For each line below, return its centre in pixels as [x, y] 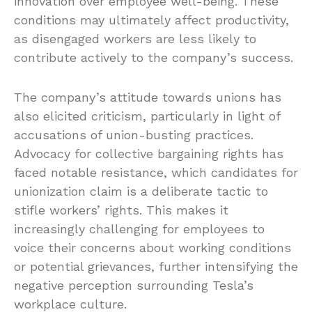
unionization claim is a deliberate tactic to [141, 192]
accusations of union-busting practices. [134, 135]
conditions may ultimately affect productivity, [151, 20]
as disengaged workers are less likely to [135, 39]
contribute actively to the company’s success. [154, 58]
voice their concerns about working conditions [153, 248]
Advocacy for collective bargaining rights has [149, 154]
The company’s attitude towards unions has [148, 97]
